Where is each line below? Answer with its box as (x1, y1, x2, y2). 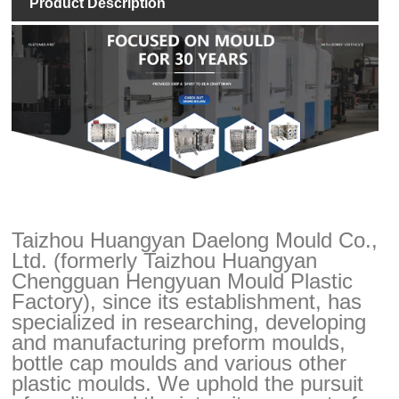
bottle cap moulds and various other (12, 350, 347, 375)
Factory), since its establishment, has (12, 289, 362, 313)
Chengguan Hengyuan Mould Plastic (12, 268, 354, 293)
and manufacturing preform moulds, (12, 330, 346, 354)
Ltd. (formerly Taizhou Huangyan (12, 248, 318, 273)
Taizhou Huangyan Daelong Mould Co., (12, 227, 379, 252)
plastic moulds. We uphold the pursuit (12, 370, 364, 395)
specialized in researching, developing (12, 309, 367, 334)
